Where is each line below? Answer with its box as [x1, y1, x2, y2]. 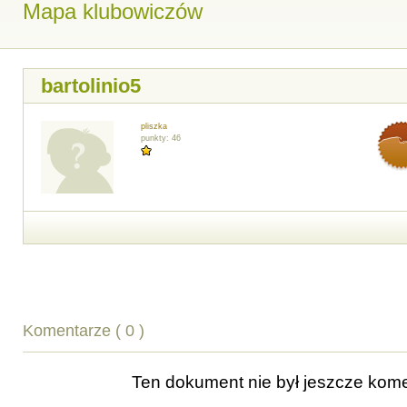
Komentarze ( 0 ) [23, 322, 144, 340]
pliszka [141, 122, 167, 131]
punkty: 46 [141, 134, 181, 143]
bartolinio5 [41, 74, 141, 97]
